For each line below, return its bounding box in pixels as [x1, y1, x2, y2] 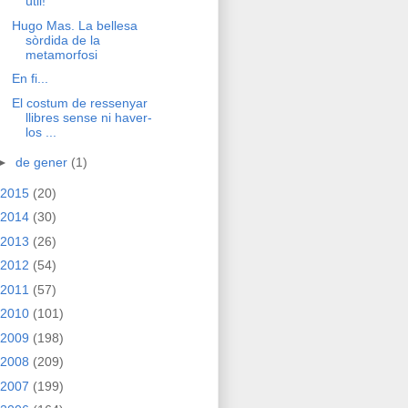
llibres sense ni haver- [25, 109, 152, 125]
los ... [25, 124, 56, 139]
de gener [15, 155, 71, 170]
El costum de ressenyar [11, 95, 148, 110]
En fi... [11, 71, 48, 87]
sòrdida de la [25, 32, 100, 47]
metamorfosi [25, 46, 97, 62]
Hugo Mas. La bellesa [11, 17, 138, 33]
